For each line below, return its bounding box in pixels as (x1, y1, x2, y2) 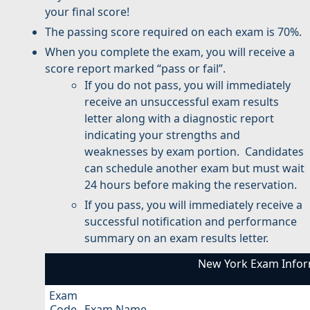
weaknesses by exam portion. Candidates (84, 144, 304, 160)
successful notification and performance (84, 214, 297, 230)
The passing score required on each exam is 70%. (45, 24, 302, 40)
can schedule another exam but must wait (84, 161, 304, 176)
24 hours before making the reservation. (84, 177, 297, 193)
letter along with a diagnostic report (84, 111, 274, 127)
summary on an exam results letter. (84, 230, 268, 246)
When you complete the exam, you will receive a (45, 44, 295, 60)
